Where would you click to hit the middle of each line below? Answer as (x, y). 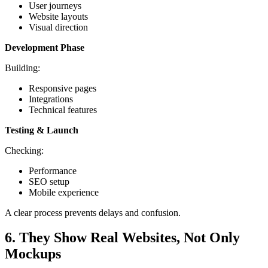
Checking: (24, 150)
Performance (53, 170)
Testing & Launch (42, 130)
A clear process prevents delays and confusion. (93, 212)
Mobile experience (64, 192)
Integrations (51, 99)
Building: (22, 68)
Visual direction (58, 27)
